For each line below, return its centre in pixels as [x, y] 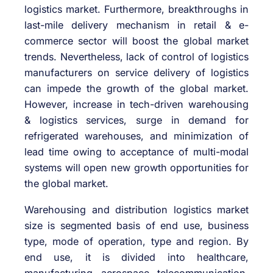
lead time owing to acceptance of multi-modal [136, 152]
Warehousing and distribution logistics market [136, 209]
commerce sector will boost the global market [136, 41]
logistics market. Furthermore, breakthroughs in [136, 9]
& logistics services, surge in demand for [136, 120]
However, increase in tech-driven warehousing [136, 105]
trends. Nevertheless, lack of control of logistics [136, 57]
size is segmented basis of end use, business [136, 225]
